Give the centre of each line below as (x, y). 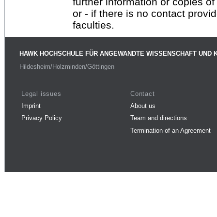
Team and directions (159, 118)
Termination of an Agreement (170, 130)
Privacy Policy (42, 118)
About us (143, 106)
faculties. (93, 25)
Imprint (31, 106)
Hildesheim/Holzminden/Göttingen (67, 67)
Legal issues (41, 93)
